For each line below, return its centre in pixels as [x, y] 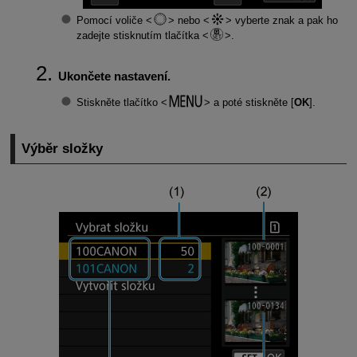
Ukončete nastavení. [114, 76]
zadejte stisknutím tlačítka [139, 36]
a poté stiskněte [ [252, 103]
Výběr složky [63, 148]
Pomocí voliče [111, 21]
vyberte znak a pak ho [284, 21]
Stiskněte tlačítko [118, 103]
